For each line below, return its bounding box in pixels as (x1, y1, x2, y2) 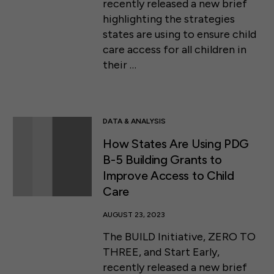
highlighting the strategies (103, 12, 235, 26)
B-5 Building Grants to (103, 152, 222, 168)
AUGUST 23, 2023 (103, 210, 166, 220)
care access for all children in (103, 42, 247, 56)
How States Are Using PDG (103, 136, 250, 152)
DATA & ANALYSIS (103, 117, 166, 126)
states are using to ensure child (103, 27, 257, 41)
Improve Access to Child (103, 168, 234, 183)
